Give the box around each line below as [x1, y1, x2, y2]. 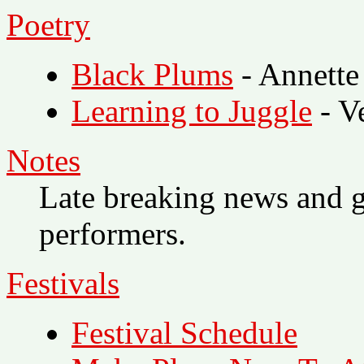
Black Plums [71, 56, 233, 92]
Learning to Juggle [71, 93, 312, 128]
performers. [39, 215, 186, 251]
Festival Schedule [71, 314, 297, 350]
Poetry [6, 6, 90, 42]
